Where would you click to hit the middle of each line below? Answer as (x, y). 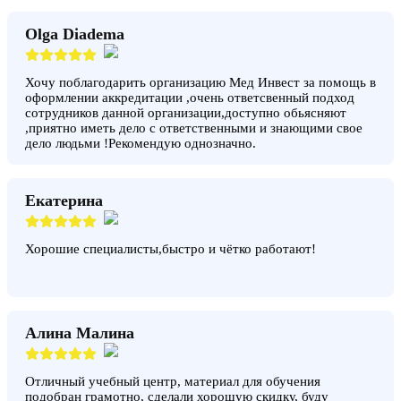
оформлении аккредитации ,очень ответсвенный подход (190, 97)
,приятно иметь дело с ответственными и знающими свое (194, 128)
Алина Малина (80, 333)
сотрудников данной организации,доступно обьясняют (186, 112)
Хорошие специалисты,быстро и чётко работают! (171, 248)
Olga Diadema (75, 34)
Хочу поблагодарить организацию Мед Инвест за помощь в (200, 82)
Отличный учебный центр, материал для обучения (173, 381)
